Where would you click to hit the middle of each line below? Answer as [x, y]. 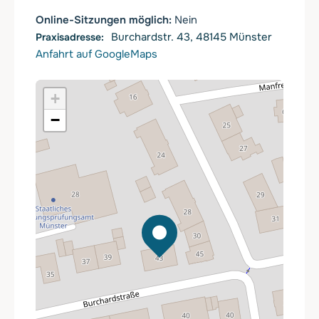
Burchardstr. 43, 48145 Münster [192, 37]
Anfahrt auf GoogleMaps [96, 54]
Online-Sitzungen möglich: [105, 20]
